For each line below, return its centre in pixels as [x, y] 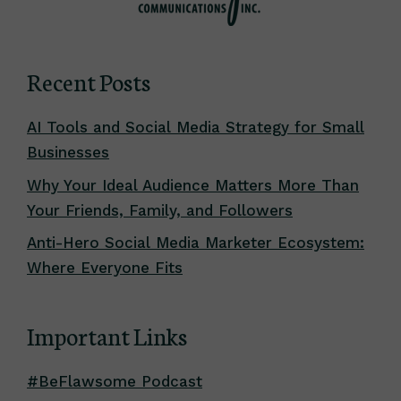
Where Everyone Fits [105, 268]
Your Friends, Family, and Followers [160, 210]
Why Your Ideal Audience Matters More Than [193, 185]
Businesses [68, 153]
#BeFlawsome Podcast [115, 382]
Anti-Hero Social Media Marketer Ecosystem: [196, 243]
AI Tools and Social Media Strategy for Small [196, 128]
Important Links [107, 336]
